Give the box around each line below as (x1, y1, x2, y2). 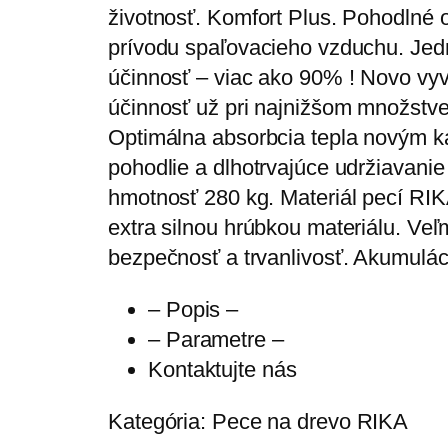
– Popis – (148, 297, 239, 323)
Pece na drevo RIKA (211, 409, 409, 435)
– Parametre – (148, 327, 284, 353)
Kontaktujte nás (148, 357, 297, 383)
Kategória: (108, 409, 212, 435)
